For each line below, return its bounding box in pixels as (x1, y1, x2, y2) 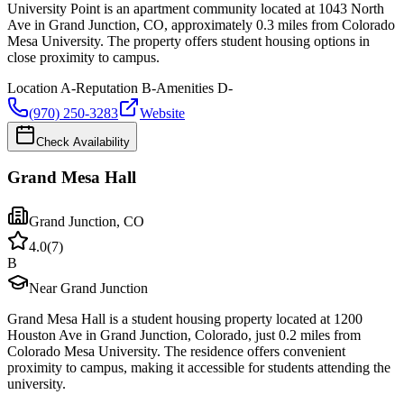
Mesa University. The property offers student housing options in (7, 32, 370, 49)
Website (140, 105, 185, 121)
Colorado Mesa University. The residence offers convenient (7, 344, 345, 360)
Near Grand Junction (29, 280, 148, 297)
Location (7, 79, 58, 96)
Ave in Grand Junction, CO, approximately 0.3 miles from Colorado (7, 16, 395, 32)
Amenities (156, 79, 214, 96)
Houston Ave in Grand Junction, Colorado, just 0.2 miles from (7, 327, 361, 344)
